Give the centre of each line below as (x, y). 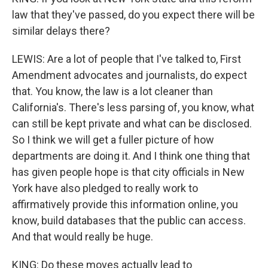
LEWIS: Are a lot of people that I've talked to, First (127, 59)
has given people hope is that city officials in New (128, 172)
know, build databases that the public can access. (129, 220)
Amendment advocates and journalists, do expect (130, 75)
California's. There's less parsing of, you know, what (133, 107)
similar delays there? (61, 31)
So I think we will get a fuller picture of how (113, 140)
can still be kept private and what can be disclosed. (132, 124)
